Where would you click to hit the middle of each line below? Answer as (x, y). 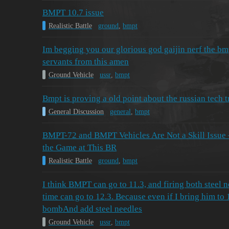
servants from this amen (86, 62)
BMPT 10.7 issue (73, 13)
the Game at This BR (79, 148)
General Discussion (76, 111)
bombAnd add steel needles (92, 209)
